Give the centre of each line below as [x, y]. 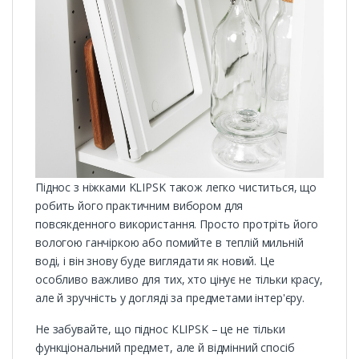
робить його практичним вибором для [139, 206]
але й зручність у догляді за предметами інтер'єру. [170, 298]
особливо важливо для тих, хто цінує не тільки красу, [179, 280]
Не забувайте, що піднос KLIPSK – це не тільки [160, 329]
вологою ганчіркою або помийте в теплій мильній [169, 243]
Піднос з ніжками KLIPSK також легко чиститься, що [176, 188]
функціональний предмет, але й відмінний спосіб [165, 348]
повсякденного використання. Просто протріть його [177, 224]
